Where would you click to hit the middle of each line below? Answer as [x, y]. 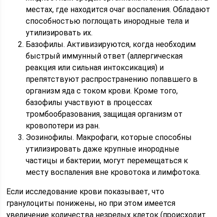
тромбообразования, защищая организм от [104, 114]
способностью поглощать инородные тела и [108, 21]
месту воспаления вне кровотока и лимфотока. [113, 172]
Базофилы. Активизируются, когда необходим [111, 45]
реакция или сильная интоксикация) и [95, 68]
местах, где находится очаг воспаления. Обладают [118, 10]
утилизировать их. [59, 33]
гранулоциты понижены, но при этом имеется [91, 203]
